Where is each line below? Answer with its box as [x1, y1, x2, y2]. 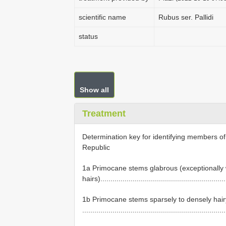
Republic [82, 143, 110, 151]
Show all [80, 86, 109, 94]
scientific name [79, 13, 126, 21]
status [79, 32, 98, 40]
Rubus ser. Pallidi [158, 13, 213, 21]
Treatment [82, 108, 126, 119]
